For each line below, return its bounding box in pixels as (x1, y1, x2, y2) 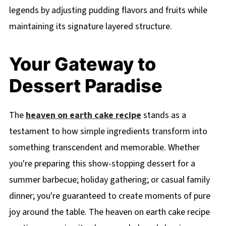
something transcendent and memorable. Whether (9, 141, 200, 154)
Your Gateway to (9, 53, 156, 76)
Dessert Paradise (9, 75, 162, 97)
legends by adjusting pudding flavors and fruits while (9, 4, 207, 17)
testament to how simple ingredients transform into (9, 125, 207, 138)
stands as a (141, 109, 186, 122)
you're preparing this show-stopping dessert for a (9, 157, 195, 171)
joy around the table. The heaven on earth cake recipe (9, 206, 210, 219)
